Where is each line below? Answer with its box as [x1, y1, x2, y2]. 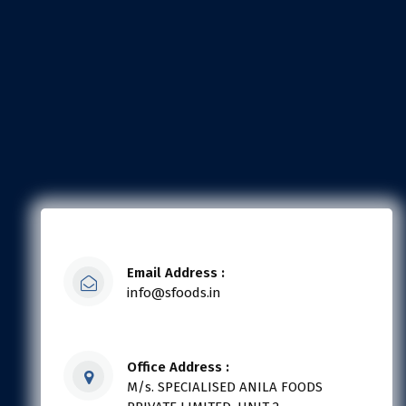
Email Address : [127, 265, 225, 282]
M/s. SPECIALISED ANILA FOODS [127, 379, 323, 396]
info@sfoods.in [127, 285, 221, 302]
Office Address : [127, 359, 229, 376]
